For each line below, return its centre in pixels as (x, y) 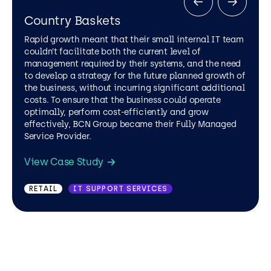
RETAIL (44, 189)
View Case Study (64, 162)
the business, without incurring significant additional (135, 88)
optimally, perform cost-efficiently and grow (116, 113)
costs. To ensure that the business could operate (122, 100)
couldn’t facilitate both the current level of (113, 52)
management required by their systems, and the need (133, 64)
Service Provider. (58, 137)
